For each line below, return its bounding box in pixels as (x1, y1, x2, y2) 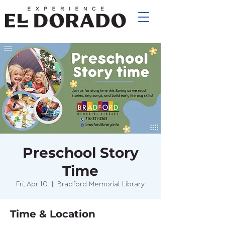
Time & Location (10, 208, 95, 220)
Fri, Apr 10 (16, 181, 48, 188)
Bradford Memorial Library (57, 181, 145, 188)
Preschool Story (22, 144, 139, 161)
